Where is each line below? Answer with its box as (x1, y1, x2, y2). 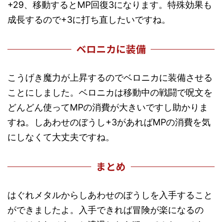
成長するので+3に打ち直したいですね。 (7, 14, 170, 25)
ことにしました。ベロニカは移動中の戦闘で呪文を (7, 87, 213, 98)
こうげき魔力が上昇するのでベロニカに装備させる (7, 72, 213, 83)
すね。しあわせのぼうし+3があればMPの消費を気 (7, 117, 211, 128)
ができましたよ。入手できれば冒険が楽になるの (7, 205, 204, 216)
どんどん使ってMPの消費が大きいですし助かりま (7, 102, 208, 113)
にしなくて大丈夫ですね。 (7, 132, 114, 143)
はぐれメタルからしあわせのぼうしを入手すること (7, 190, 213, 201)
